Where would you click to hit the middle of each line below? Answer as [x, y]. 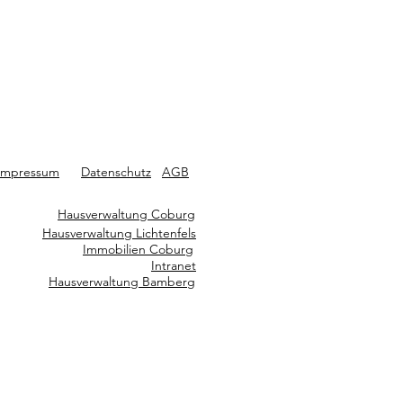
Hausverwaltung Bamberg [122, 282]
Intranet [174, 265]
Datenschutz [116, 172]
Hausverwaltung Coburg [126, 214]
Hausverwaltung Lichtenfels [119, 233]
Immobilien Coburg [138, 249]
